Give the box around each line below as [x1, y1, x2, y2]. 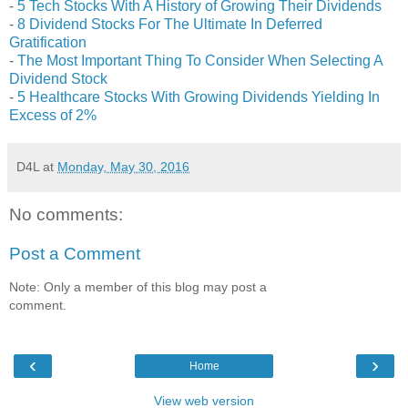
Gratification [9, 34, 87, 50]
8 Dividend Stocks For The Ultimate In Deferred [17, 15, 322, 32]
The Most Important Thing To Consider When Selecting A [17, 52, 382, 68]
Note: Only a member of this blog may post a [9, 279, 267, 294]
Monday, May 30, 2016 [57, 158, 189, 174]
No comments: [9, 204, 123, 224]
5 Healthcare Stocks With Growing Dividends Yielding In [17, 88, 380, 105]
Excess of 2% [9, 107, 97, 123]
